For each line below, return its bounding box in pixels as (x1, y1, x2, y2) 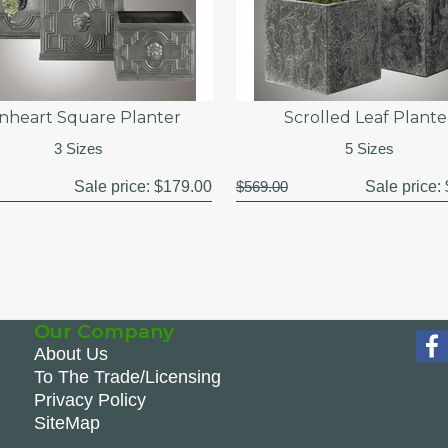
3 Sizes (54, 139, 104, 157)
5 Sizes (344, 139, 394, 157)
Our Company (33, 319, 174, 343)
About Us (33, 343, 108, 364)
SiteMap (33, 412, 100, 433)
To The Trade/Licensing (33, 366, 221, 387)
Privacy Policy (33, 389, 146, 410)
